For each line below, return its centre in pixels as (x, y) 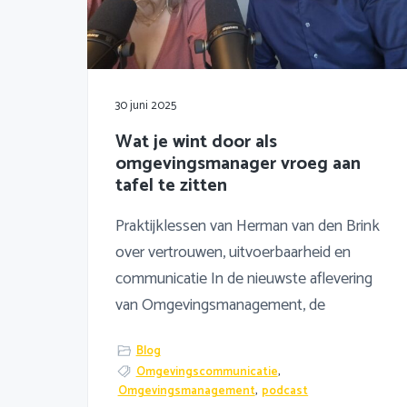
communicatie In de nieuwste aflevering (244, 278)
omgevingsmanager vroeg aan (238, 164)
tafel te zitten (171, 185)
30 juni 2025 (146, 105)
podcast (285, 392)
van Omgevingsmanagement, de (220, 305)
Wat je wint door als (196, 142)
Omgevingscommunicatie (207, 372)
